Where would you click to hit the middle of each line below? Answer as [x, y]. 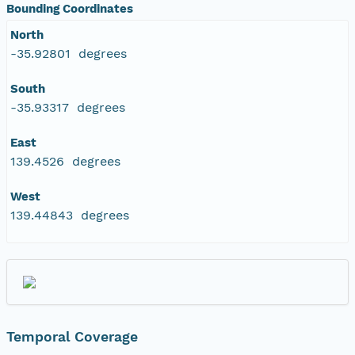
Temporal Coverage [72, 336]
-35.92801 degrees [69, 53]
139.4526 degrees [65, 161]
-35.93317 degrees [68, 107]
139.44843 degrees [70, 215]
